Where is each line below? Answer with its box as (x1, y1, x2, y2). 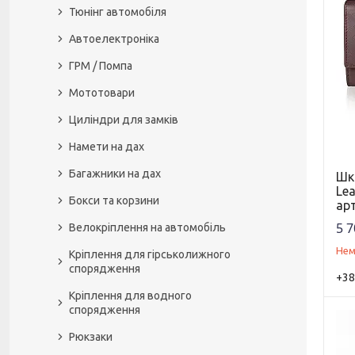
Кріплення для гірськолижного (69, 248, 231, 261)
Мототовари (69, 86, 135, 99)
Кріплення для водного (69, 289, 192, 302)
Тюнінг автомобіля (69, 6, 166, 18)
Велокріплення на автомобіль (69, 221, 226, 234)
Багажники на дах (69, 167, 161, 180)
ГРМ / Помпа (69, 59, 132, 72)
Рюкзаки (69, 330, 113, 343)
